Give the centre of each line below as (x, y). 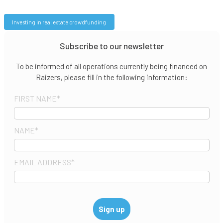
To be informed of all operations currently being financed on (111, 66)
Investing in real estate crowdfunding (59, 22)
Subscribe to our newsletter (111, 46)
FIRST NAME (35, 99)
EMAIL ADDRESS (42, 162)
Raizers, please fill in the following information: (111, 77)
